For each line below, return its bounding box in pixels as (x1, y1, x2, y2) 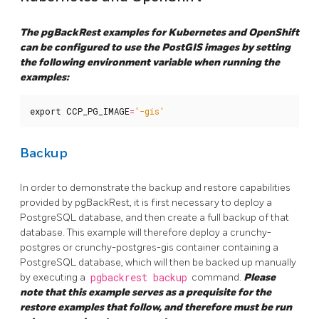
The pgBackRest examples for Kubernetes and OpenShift (20, 26, 299, 38)
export (30, 105, 61, 117)
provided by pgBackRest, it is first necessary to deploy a (20, 196, 272, 209)
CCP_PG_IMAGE (66, 105, 130, 117)
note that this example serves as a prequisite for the (20, 286, 271, 298)
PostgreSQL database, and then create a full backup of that (20, 211, 289, 224)
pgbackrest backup (90, 271, 187, 284)
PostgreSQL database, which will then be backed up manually (20, 256, 296, 268)
